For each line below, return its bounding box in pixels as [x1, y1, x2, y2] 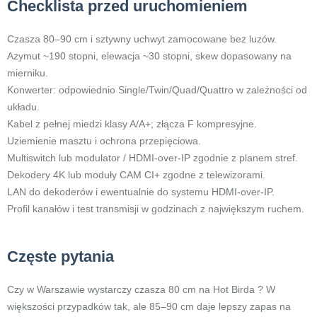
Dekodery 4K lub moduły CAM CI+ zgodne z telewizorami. [7, 169, 265, 180]
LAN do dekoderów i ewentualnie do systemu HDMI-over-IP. [7, 186, 275, 197]
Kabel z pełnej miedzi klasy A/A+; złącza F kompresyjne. [7, 118, 257, 129]
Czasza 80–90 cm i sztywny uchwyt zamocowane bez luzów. [7, 33, 277, 45]
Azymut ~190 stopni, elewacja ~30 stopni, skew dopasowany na [7, 50, 292, 62]
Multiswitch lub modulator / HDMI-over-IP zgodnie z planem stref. [7, 152, 298, 163]
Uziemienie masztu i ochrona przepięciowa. [7, 135, 201, 146]
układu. [7, 101, 40, 113]
